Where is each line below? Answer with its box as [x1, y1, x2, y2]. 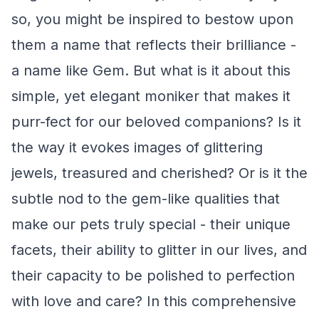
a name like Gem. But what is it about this [11, 62, 291, 79]
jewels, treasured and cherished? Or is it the [11, 164, 308, 182]
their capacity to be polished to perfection [11, 267, 295, 284]
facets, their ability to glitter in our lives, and [11, 241, 307, 258]
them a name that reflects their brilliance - [11, 36, 296, 53]
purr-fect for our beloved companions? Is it [11, 113, 301, 130]
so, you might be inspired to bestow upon [11, 11, 293, 28]
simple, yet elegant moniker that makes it [11, 88, 291, 105]
